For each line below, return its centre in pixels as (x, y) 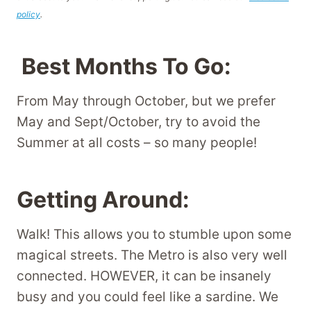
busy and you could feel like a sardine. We (148, 296)
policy (28, 14)
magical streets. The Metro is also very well (152, 255)
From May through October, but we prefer (146, 101)
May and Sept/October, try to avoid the (138, 121)
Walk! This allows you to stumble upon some (154, 234)
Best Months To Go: (126, 66)
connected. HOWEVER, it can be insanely (144, 276)
